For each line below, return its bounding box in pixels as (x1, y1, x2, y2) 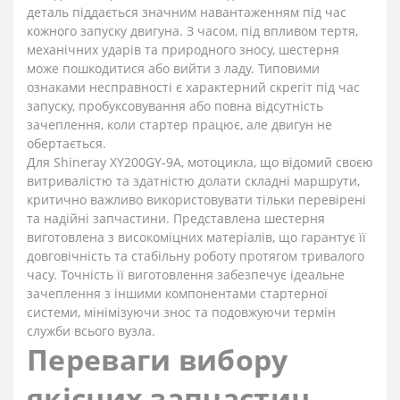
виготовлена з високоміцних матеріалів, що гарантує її (27, 229, 366, 246)
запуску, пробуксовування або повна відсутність (27, 97, 323, 114)
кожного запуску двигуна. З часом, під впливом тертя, (27, 22, 358, 39)
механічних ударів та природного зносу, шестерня (27, 41, 339, 58)
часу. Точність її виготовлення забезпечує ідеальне (27, 266, 345, 283)
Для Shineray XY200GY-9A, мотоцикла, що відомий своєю (27, 154, 373, 171)
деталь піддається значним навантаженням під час (27, 4, 346, 21)
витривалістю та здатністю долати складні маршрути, (27, 172, 360, 189)
